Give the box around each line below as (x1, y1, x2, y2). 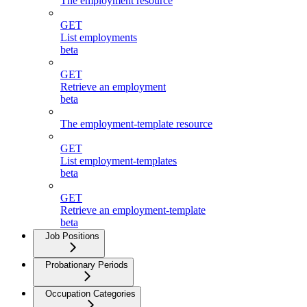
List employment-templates (60, 154, 177, 167)
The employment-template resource (60, 117, 212, 130)
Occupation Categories (45, 288, 136, 299)
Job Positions (45, 230, 99, 241)
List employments (60, 31, 137, 43)
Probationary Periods (45, 259, 128, 270)
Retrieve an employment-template (60, 204, 206, 216)
